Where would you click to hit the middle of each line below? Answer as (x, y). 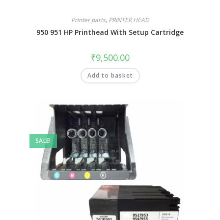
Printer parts (88, 20)
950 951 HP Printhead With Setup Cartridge (110, 32)
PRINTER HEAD (129, 20)
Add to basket (110, 75)
